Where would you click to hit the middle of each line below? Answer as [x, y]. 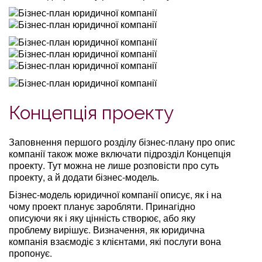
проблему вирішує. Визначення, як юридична [107, 229]
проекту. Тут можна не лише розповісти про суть [114, 165]
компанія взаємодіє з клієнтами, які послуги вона [115, 241]
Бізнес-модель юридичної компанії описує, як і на [115, 194]
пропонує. [30, 253]
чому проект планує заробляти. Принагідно [102, 206]
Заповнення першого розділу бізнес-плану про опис [122, 142]
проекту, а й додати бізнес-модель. [84, 177]
